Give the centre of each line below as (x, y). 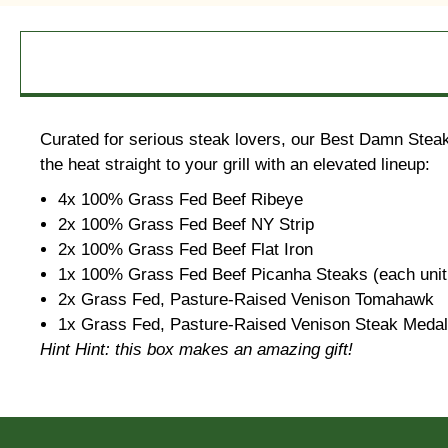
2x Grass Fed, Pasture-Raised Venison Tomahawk (246, 299)
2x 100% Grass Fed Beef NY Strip (186, 224)
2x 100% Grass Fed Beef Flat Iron (185, 249)
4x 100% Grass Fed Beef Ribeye (180, 199)
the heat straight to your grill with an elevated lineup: (235, 164)
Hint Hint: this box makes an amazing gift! (196, 349)
